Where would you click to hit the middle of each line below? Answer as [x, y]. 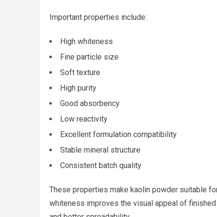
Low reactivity [84, 119]
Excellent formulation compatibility [118, 135]
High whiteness [86, 42]
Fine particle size [89, 57]
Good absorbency [90, 104]
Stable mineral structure [100, 150]
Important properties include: [98, 17]
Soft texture [80, 73]
